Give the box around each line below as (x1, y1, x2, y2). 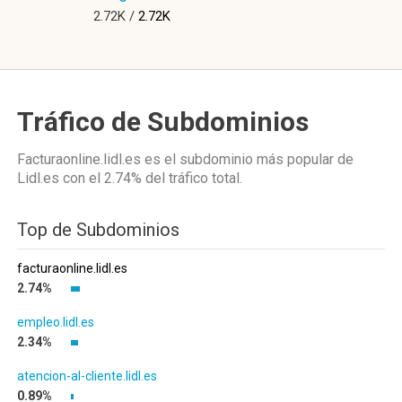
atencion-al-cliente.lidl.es (17, 369, 157, 383)
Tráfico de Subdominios (17, 106, 309, 137)
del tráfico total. (142, 170, 242, 187)
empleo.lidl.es (17, 315, 94, 329)
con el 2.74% (63, 170, 142, 187)
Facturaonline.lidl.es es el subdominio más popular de (17, 151, 354, 168)
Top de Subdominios (17, 219, 179, 240)
